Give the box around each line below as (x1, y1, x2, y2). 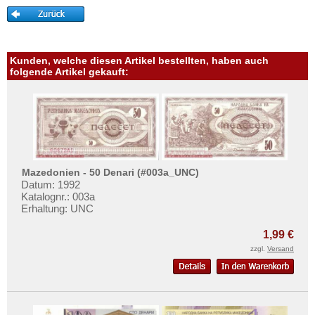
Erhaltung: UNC (21, 202, 94, 215)
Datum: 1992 (21, 179, 80, 191)
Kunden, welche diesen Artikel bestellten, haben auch (10, 55, 269, 67)
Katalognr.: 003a (21, 191, 95, 203)
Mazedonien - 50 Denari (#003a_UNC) (22, 166, 200, 178)
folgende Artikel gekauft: (10, 66, 129, 78)
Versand (267, 245, 294, 253)
